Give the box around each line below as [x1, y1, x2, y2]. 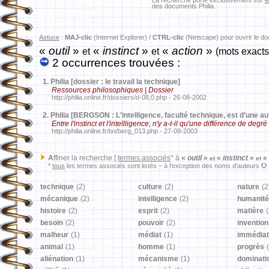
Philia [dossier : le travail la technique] [50, 77, 180, 86]
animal [40, 243, 63, 251]
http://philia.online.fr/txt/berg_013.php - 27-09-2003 [39, 127, 198, 134]
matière [237, 207, 264, 215]
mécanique [40, 195, 78, 203]
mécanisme [138, 255, 178, 263]
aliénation [40, 255, 73, 263]
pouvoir [138, 219, 164, 227]
